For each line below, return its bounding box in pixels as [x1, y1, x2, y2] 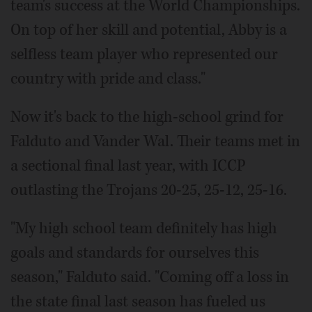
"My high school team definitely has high [10, 217, 277, 239]
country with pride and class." [10, 68, 205, 89]
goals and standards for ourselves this [10, 242, 259, 263]
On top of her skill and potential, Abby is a [10, 19, 287, 40]
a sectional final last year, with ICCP [10, 155, 246, 176]
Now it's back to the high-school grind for [10, 106, 283, 127]
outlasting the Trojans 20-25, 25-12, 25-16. [10, 179, 287, 201]
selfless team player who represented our [10, 43, 278, 65]
